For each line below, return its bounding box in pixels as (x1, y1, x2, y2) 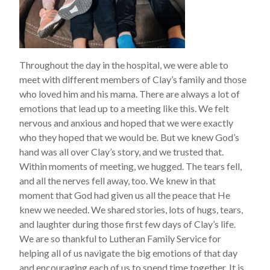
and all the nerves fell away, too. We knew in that (19, 175, 216, 186)
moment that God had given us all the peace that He (19, 189, 230, 201)
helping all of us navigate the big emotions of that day (19, 247, 237, 259)
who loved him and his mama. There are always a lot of (19, 88, 240, 99)
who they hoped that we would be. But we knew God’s (19, 131, 239, 143)
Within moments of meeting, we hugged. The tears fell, (19, 160, 242, 172)
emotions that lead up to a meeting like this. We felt (19, 102, 229, 114)
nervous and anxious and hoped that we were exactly (19, 117, 233, 128)
